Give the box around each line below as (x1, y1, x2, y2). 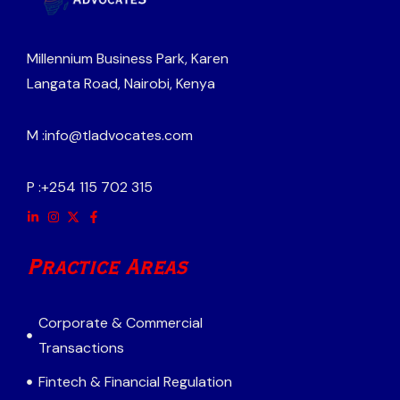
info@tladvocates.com (45, 125, 193, 145)
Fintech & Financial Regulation (37, 371, 232, 391)
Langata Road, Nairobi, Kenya (27, 73, 215, 93)
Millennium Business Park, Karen (27, 48, 229, 68)
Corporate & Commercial (37, 312, 203, 332)
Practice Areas (27, 254, 187, 281)
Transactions (37, 337, 124, 357)
